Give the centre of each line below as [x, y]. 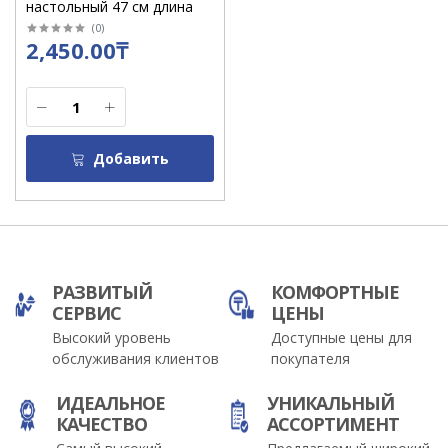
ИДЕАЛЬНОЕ [111, 402]
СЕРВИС [87, 312]
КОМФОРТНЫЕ [334, 291]
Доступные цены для [341, 337]
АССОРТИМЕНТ [332, 423]
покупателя [310, 358]
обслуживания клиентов [136, 358]
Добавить [130, 159]
